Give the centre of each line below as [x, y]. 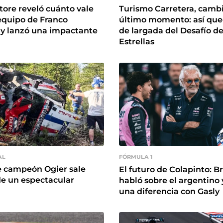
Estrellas [137, 42]
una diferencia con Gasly [169, 191]
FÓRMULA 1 [136, 157]
